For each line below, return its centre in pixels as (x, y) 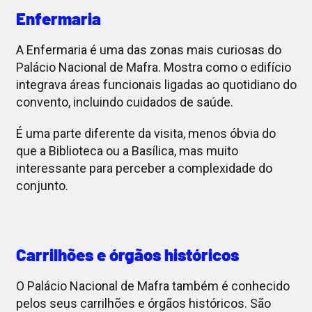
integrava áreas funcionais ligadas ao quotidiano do (156, 85)
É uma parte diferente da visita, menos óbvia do (146, 134)
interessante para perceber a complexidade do (144, 169)
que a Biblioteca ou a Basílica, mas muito (127, 151)
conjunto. (42, 186)
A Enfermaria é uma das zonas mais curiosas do (148, 50)
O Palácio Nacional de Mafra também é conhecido (153, 286)
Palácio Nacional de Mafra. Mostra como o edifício (153, 68)
